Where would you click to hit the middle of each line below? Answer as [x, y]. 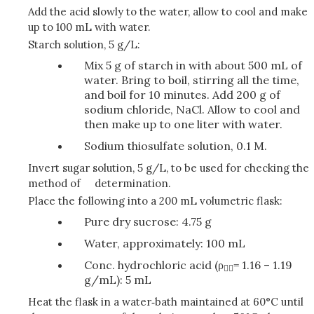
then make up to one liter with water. [183, 124]
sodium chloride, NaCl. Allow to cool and [192, 109]
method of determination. [100, 183]
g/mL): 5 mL [118, 280]
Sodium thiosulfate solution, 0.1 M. [176, 146]
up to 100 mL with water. [89, 27]
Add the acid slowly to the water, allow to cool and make [168, 12]
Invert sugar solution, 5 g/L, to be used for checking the [169, 168]
